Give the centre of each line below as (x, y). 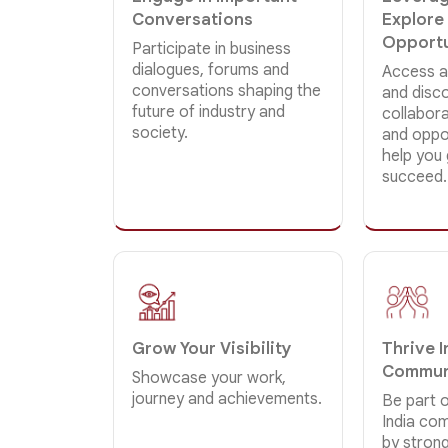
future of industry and (209, 111)
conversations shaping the (227, 90)
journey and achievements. (227, 398)
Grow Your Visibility (212, 348)
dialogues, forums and (211, 69)
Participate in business (212, 48)
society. (160, 132)
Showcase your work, (209, 377)
